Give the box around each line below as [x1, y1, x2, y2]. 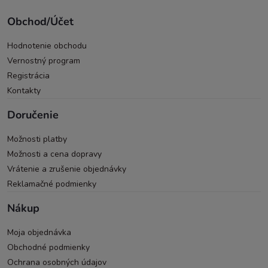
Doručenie [7, 108, 59, 123]
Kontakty [7, 85, 41, 97]
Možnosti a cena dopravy [7, 148, 102, 160]
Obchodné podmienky [7, 242, 90, 254]
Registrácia [7, 70, 50, 82]
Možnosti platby [7, 133, 67, 145]
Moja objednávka [7, 227, 71, 239]
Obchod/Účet [7, 14, 74, 29]
